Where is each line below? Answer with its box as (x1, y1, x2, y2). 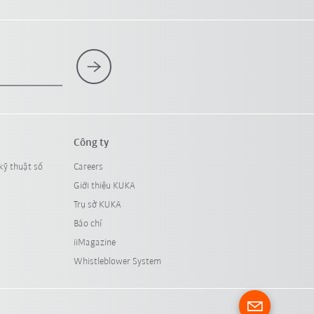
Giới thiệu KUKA (73, 180, 135, 191)
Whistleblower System (73, 256, 161, 267)
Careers (73, 161, 103, 172)
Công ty (73, 137, 109, 149)
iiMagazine (73, 237, 116, 248)
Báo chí (73, 218, 102, 229)
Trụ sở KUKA (73, 199, 121, 210)
